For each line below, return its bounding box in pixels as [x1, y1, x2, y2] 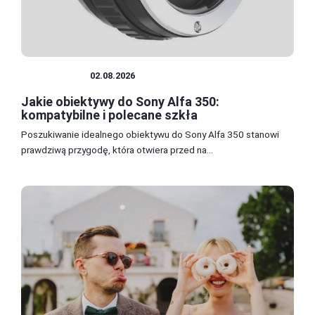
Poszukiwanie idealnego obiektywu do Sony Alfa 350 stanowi [21, 129, 279, 141]
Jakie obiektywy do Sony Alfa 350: [21, 94, 219, 110]
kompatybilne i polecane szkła [21, 108, 198, 123]
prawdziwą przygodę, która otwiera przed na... [21, 144, 213, 156]
